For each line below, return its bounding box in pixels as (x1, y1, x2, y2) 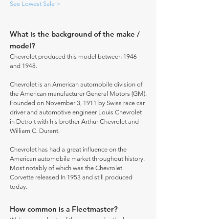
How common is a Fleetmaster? (10, 204, 118, 214)
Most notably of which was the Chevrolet (10, 164, 122, 172)
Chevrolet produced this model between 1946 (10, 53, 137, 60)
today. (10, 183, 27, 190)
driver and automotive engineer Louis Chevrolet (10, 109, 142, 116)
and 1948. (10, 62, 37, 69)
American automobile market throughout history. (10, 155, 145, 162)
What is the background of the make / (10, 29, 140, 39)
